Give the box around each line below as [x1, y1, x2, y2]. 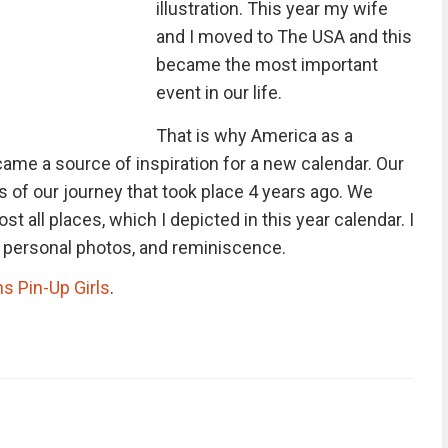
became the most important [155, 54, 378, 75]
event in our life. [155, 82, 282, 103]
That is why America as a [155, 125, 353, 146]
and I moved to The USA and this [155, 26, 412, 47]
